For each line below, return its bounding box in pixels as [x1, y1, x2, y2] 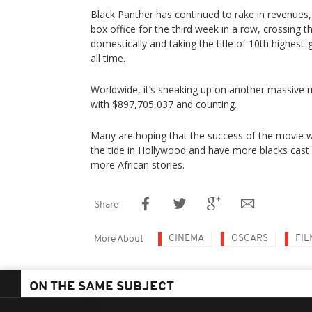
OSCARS [231, 233, 268, 244]
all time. [91, 51, 125, 65]
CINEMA [169, 233, 204, 244]
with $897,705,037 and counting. [91, 97, 237, 111]
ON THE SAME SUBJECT [29, 280, 174, 294]
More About [94, 233, 143, 244]
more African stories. [91, 157, 185, 171]
